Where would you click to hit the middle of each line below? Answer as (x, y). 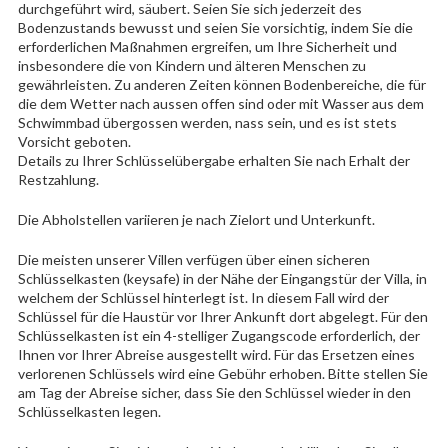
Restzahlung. (58, 179)
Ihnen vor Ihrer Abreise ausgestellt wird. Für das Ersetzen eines (216, 354)
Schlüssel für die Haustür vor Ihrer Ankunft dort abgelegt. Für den (222, 316)
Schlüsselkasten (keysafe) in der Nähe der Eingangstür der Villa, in (222, 278)
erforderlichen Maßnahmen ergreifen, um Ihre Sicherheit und (207, 46)
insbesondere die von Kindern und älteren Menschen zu (191, 65)
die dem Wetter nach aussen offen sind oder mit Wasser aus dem (220, 103)
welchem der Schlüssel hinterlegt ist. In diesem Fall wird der (203, 297)
